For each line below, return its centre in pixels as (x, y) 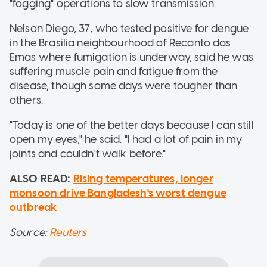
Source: (30, 232)
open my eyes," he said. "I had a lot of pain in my (126, 139)
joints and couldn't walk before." (88, 153)
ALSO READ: (41, 178)
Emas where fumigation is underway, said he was (131, 57)
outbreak (33, 207)
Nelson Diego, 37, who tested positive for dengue (129, 28)
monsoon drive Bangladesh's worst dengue (118, 193)
